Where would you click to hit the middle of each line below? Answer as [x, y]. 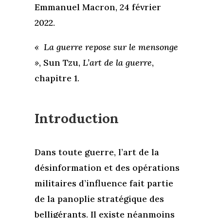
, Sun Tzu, [61, 62]
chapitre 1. [57, 78]
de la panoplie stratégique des [99, 199]
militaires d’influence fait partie [104, 183]
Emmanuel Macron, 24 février [98, 7]
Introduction [76, 118]
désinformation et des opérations [107, 167]
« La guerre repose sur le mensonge [106, 47]
